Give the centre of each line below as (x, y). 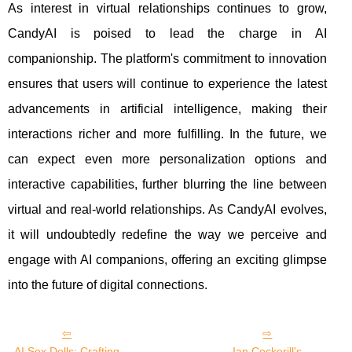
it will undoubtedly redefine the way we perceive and (167, 234)
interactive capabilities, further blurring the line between (167, 184)
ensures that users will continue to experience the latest (167, 83)
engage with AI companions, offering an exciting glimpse (167, 259)
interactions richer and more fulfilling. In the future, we (167, 134)
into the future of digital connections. (108, 284)
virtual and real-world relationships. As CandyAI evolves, (167, 209)
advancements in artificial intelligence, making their (167, 108)
